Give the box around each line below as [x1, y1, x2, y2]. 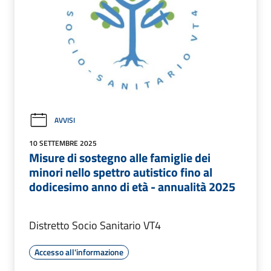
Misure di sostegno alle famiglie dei [29, 148, 211, 167]
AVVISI [54, 114, 75, 126]
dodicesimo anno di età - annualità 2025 [29, 177, 235, 196]
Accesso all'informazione [34, 245, 123, 258]
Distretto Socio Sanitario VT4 [29, 217, 161, 233]
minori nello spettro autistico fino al [29, 162, 212, 181]
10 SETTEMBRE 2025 [29, 137, 97, 149]
